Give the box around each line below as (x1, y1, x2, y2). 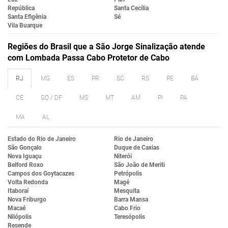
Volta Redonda (8, 179, 48, 186)
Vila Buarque (8, 22, 42, 30)
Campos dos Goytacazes (8, 170, 74, 178)
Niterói (114, 153, 132, 160)
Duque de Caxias (114, 144, 159, 152)
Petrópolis (114, 170, 142, 178)
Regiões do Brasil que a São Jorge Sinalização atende (8, 42, 205, 52)
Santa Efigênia (8, 13, 46, 21)
